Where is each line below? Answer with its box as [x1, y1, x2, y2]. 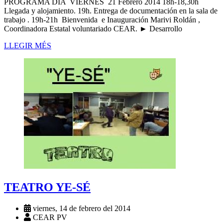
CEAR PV [31, 213, 67, 222]
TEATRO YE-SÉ [4, 181, 91, 194]
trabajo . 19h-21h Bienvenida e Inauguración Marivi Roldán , [4, 15, 200, 24]
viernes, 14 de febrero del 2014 [31, 204, 130, 213]
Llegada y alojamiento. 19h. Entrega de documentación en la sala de [4, 6, 218, 15]
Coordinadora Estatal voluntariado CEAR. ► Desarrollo [4, 24, 182, 33]
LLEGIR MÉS [4, 41, 51, 50]
